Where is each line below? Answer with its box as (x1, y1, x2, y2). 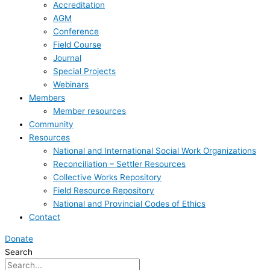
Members (29, 93, 65, 103)
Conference (53, 27, 99, 37)
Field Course (53, 40, 101, 50)
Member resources (53, 106, 126, 116)
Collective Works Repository (53, 172, 162, 183)
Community (29, 119, 74, 130)
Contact (29, 212, 60, 222)
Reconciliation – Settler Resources (53, 159, 186, 169)
